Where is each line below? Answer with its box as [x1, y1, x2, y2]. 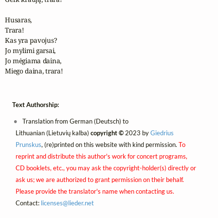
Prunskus [15, 140, 41, 148]
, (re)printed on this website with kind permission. [41, 140, 179, 148]
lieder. [68, 199, 85, 207]
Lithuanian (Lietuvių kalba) [15, 128, 91, 137]
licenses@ [40, 199, 68, 207]
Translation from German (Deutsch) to [21, 117, 129, 125]
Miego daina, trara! [5, 66, 63, 76]
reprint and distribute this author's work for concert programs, [15, 152, 187, 160]
